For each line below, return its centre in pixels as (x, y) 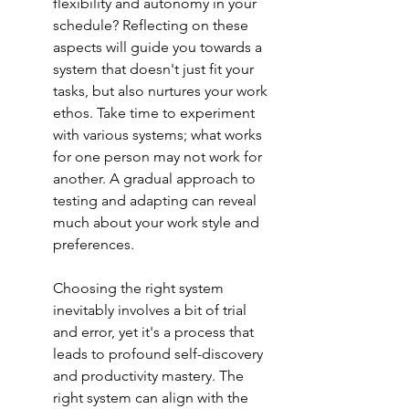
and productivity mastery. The (150, 376)
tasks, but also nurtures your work (162, 91)
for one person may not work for (159, 157)
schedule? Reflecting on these (152, 26)
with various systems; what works (159, 135)
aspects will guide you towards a (159, 47)
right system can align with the (152, 398)
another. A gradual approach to (156, 179)
